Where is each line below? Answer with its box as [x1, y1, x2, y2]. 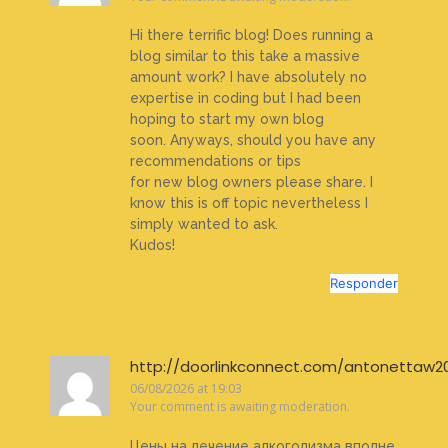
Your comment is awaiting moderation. [130, 398, 350, 416]
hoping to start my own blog [130, 111, 324, 128]
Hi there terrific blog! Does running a [130, 27, 373, 44]
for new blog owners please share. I [130, 174, 373, 191]
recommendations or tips [130, 153, 301, 170]
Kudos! [130, 237, 175, 254]
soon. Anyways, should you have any [130, 132, 376, 149]
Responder [330, 275, 398, 292]
